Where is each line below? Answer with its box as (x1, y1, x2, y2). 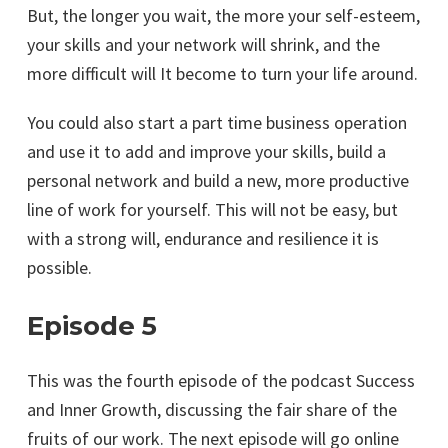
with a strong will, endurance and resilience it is (27, 227, 379, 251)
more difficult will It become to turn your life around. (27, 62, 418, 86)
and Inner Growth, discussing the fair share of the (27, 398, 397, 422)
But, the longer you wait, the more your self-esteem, (27, 4, 420, 28)
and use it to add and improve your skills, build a (27, 140, 386, 164)
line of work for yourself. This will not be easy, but (27, 198, 398, 222)
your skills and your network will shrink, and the (27, 33, 380, 57)
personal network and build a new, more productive (27, 169, 409, 193)
